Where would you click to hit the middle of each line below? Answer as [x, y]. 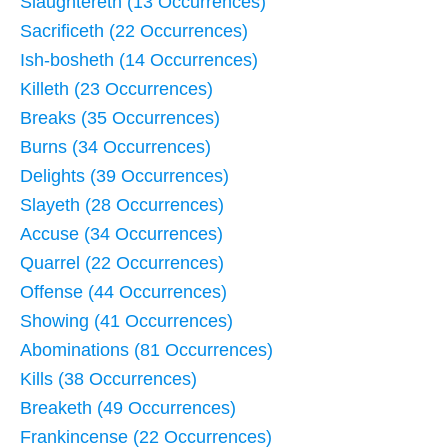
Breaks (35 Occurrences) [120, 117]
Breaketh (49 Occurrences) [128, 407]
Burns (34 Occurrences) [115, 146]
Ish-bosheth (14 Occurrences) [139, 59]
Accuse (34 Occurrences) [121, 233]
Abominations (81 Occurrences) [146, 349]
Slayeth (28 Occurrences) [122, 204]
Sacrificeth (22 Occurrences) [134, 30]
